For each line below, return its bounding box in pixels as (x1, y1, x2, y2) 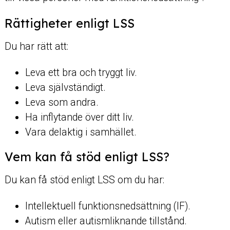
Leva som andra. (25, 97, 99, 109)
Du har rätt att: (4, 41, 68, 53)
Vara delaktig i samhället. (25, 126, 137, 139)
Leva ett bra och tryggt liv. (25, 67, 137, 79)
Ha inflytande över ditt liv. (25, 111, 134, 124)
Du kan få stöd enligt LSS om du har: (4, 174, 164, 186)
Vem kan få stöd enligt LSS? (4, 149, 169, 164)
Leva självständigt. (25, 82, 106, 94)
